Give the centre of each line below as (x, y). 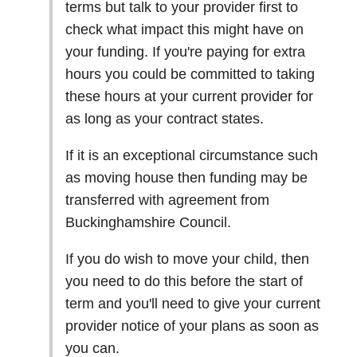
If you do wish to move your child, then (187, 259)
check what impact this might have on (184, 29)
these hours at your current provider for (189, 96)
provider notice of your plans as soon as (192, 326)
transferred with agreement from (167, 200)
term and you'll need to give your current (193, 304)
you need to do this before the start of (184, 281)
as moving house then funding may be (186, 178)
